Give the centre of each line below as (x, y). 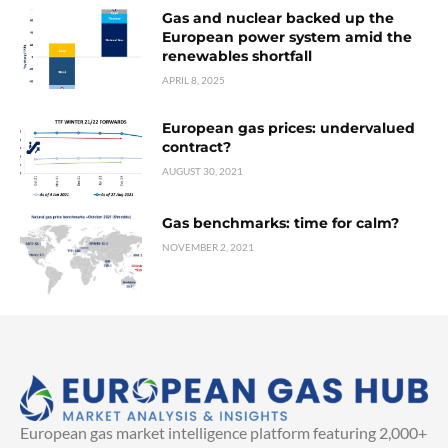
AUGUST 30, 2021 (203, 170)
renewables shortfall (237, 55)
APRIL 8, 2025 (194, 79)
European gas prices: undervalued (289, 127)
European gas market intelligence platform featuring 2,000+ (223, 433)
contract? (197, 146)
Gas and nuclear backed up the (278, 17)
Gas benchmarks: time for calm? (281, 223)
